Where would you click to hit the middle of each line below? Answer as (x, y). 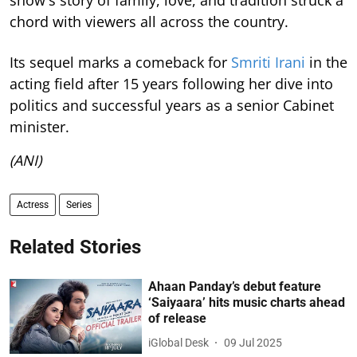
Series (79, 205)
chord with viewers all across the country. (149, 22)
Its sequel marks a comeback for (120, 62)
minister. (39, 127)
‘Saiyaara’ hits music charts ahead (247, 302)
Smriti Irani (268, 62)
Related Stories (75, 247)
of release (178, 318)
